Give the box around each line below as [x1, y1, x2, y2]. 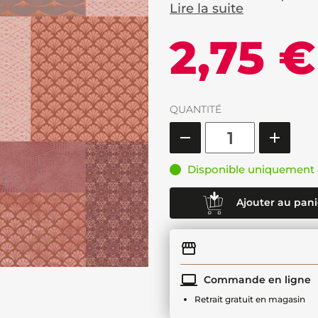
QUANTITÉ [170, 103, 221, 116]
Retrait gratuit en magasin [194, 294, 305, 305]
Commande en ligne [201, 273, 311, 286]
